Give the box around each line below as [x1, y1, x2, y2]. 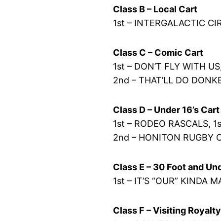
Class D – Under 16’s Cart [113, 104, 220, 115]
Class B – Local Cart [113, 3, 198, 14]
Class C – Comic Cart [113, 47, 204, 58]
